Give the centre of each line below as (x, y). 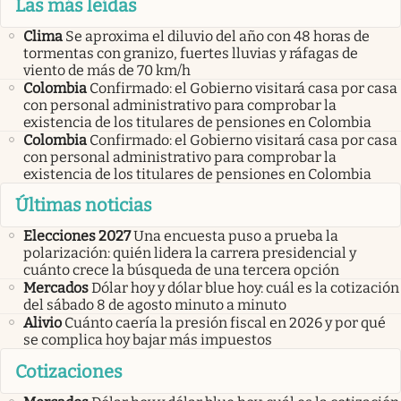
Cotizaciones (69, 371)
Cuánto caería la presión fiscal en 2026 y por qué (225, 323)
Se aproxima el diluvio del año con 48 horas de (218, 36)
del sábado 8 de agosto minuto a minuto (155, 305)
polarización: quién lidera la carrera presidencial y (190, 253)
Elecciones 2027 (77, 236)
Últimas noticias (84, 205)
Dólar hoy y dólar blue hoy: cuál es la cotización (245, 288)
